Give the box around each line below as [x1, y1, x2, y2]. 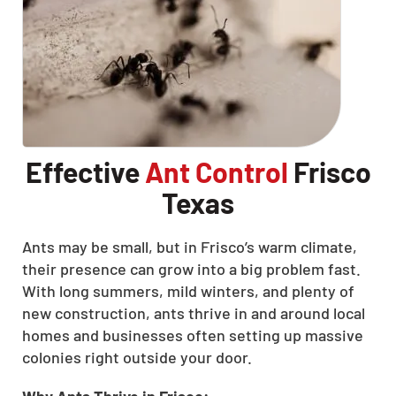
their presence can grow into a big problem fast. [22, 258, 361, 278]
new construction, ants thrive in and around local [22, 302, 365, 323]
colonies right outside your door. [22, 346, 252, 367]
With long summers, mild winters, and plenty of [22, 280, 354, 301]
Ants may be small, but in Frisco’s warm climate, [22, 236, 357, 256]
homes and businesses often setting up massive [22, 324, 363, 345]
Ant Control [144, 154, 288, 188]
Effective [25, 154, 145, 188]
